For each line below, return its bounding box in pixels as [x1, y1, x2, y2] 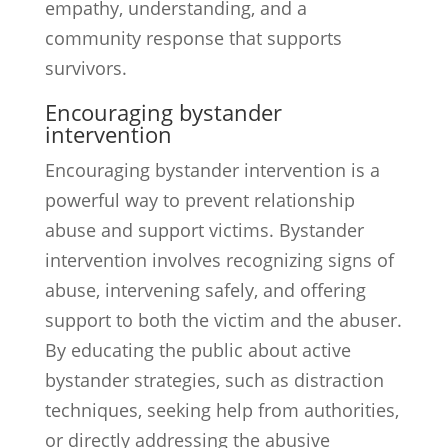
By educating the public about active [44, 338, 351, 362]
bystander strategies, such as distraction [44, 368, 384, 392]
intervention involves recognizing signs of [44, 248, 394, 272]
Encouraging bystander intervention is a [44, 158, 380, 182]
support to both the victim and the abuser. [44, 308, 402, 332]
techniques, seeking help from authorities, [44, 398, 399, 422]
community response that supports [44, 26, 342, 50]
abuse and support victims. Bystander [44, 218, 364, 242]
